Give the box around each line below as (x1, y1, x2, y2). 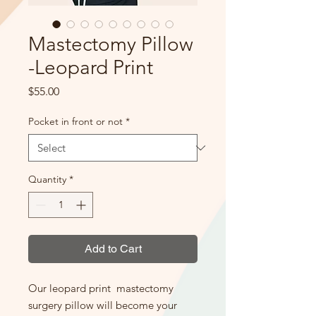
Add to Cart (84, 242, 142, 255)
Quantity (28, 173, 66, 186)
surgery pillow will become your (28, 298, 177, 312)
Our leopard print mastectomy (28, 281, 174, 295)
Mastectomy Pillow (28, 32, 193, 56)
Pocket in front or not (28, 115, 123, 128)
